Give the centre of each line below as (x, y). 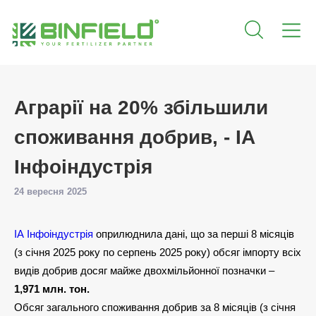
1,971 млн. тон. (53, 289)
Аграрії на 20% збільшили (141, 108)
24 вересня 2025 (50, 192)
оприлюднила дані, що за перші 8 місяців (194, 234)
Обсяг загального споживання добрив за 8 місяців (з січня (155, 307)
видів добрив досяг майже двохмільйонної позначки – (144, 271)
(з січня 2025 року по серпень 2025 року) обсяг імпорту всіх (158, 252)
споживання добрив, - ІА (135, 137)
